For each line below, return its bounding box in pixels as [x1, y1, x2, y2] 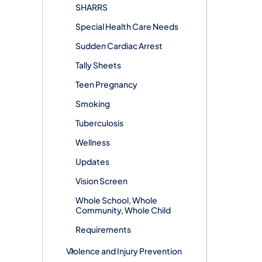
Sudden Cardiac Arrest [75, 40, 163, 51]
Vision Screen [75, 175, 127, 186]
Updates [75, 156, 109, 167]
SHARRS [75, 1, 108, 12]
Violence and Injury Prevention [66, 245, 182, 256]
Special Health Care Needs [75, 20, 178, 32]
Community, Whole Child [75, 204, 171, 215]
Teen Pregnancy [75, 78, 137, 89]
